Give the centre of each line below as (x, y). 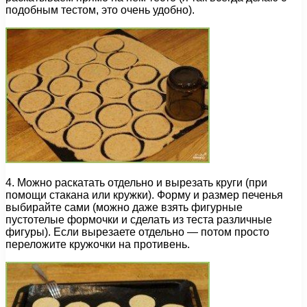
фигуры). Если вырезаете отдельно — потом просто (137, 232)
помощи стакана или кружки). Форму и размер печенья (144, 195)
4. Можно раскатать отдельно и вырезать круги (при (136, 183)
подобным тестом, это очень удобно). (100, 10)
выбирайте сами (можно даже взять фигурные (124, 208)
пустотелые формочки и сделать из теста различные (139, 220)
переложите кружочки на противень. (98, 245)
